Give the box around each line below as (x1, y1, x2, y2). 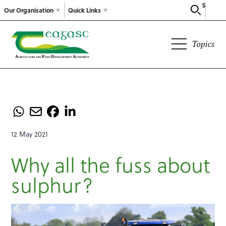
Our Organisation (4, 5, 53, 15)
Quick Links (68, 5, 101, 15)
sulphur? (11, 169, 94, 200)
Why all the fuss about (11, 149, 210, 180)
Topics (191, 38, 215, 49)
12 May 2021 (11, 129, 48, 140)
